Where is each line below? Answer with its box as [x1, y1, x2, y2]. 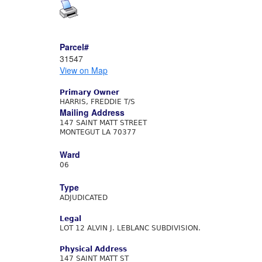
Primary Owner [60, 88, 119, 96]
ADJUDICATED [60, 194, 108, 202]
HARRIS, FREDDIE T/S [60, 98, 135, 106]
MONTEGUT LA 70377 [60, 128, 136, 136]
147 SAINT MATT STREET [60, 119, 147, 127]
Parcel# [60, 41, 89, 53]
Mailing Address [60, 106, 125, 118]
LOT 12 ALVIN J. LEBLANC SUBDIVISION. [60, 224, 201, 232]
